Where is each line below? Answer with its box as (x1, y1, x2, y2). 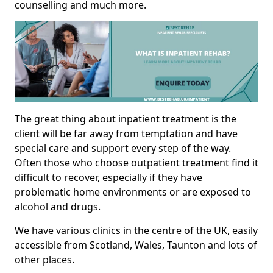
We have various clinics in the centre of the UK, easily (15, 224, 258, 238)
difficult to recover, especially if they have (15, 171, 202, 185)
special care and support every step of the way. (15, 141, 231, 155)
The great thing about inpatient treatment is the (15, 112, 236, 126)
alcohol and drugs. (15, 200, 101, 214)
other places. (15, 253, 74, 267)
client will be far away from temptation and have (15, 127, 238, 141)
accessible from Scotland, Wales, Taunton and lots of (15, 238, 257, 252)
